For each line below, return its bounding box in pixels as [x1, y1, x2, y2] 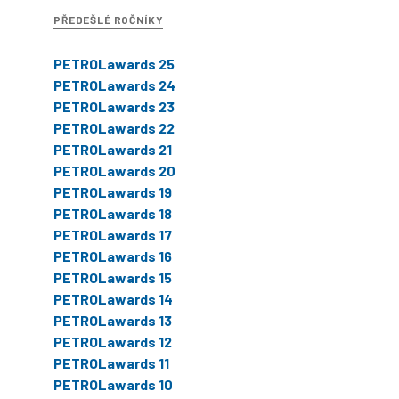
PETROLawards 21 [53, 140, 172, 158]
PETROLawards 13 [53, 311, 172, 329]
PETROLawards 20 [53, 161, 175, 179]
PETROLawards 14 [53, 289, 173, 307]
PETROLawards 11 [53, 354, 169, 371]
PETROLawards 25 [53, 54, 175, 72]
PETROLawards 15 [53, 268, 172, 286]
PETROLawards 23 [53, 97, 175, 115]
